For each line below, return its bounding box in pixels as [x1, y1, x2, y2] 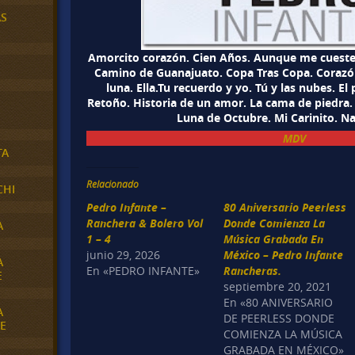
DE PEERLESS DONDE [223, 311, 335, 326]
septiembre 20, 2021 [223, 279, 332, 295]
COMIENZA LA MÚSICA [223, 326, 343, 342]
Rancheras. [223, 263, 282, 279]
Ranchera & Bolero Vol [86, 216, 204, 231]
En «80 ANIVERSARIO [223, 295, 334, 311]
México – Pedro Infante [223, 247, 344, 263]
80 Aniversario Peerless [223, 200, 347, 216]
